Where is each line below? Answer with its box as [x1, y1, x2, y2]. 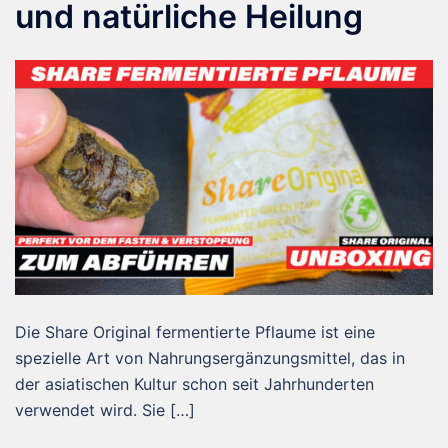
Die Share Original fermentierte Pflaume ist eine [15, 321, 375, 342]
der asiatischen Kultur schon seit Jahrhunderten [15, 373, 374, 394]
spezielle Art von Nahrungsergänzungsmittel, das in [15, 347, 405, 368]
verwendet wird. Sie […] [15, 399, 195, 420]
